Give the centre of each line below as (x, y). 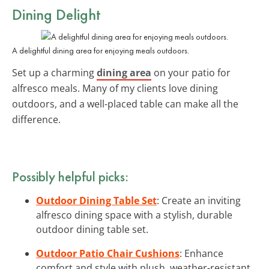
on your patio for (191, 72)
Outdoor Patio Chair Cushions (108, 253)
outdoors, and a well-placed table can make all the (125, 104)
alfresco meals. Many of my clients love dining (115, 88)
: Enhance (201, 253)
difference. (36, 119)
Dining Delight (56, 14)
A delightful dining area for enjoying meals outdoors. (101, 50)
